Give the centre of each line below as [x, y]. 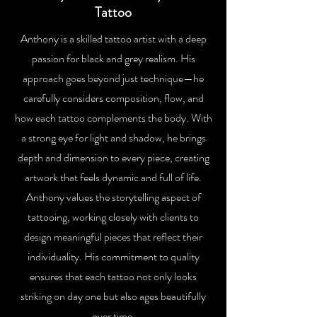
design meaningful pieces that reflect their [113, 237]
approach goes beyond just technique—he [113, 78]
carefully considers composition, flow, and [113, 98]
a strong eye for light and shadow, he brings [113, 138]
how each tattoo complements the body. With [113, 118]
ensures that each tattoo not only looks [113, 276]
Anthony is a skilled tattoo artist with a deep [113, 39]
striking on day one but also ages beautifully [113, 296]
